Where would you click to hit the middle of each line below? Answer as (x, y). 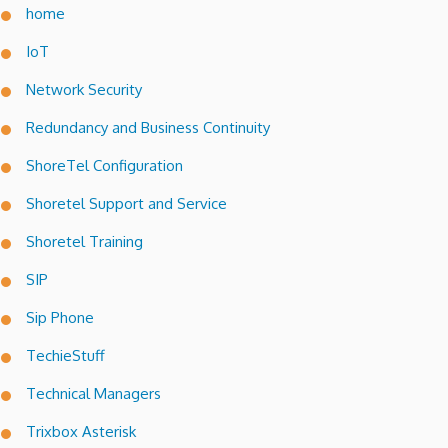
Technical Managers (93, 394)
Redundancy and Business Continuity (148, 128)
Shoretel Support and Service (126, 204)
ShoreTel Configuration (104, 166)
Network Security (84, 90)
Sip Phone (60, 318)
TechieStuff (65, 356)
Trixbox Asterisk (81, 432)
